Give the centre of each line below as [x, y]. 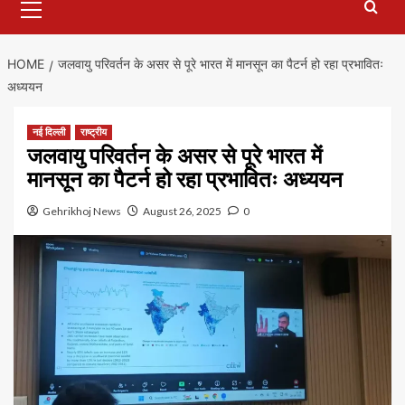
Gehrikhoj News [82, 212]
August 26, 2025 [182, 212]
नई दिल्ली [49, 132]
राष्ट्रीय [94, 132]
